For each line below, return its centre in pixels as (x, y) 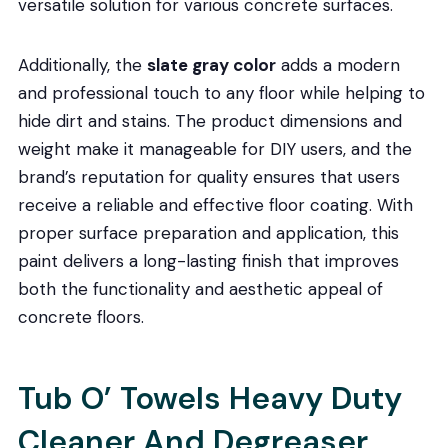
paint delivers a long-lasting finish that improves (208, 260)
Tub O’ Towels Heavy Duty (209, 399)
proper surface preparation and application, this (208, 232)
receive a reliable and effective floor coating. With (215, 204)
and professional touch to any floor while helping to (221, 92)
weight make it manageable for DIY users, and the (214, 148)
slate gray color (211, 64)
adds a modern (337, 64)
